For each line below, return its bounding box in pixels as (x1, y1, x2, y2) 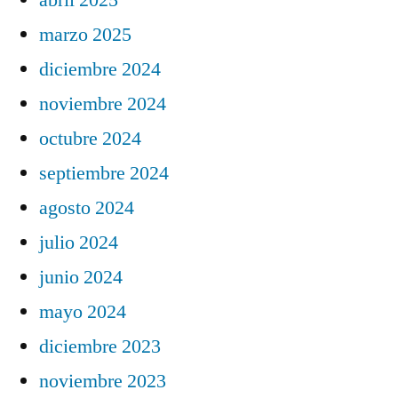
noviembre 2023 (39, 368, 166, 394)
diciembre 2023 (39, 333, 161, 359)
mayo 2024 (39, 298, 126, 324)
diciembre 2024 (39, 56, 161, 82)
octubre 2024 (39, 125, 141, 151)
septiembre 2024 (39, 160, 169, 186)
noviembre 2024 (39, 91, 166, 116)
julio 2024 (39, 229, 118, 255)
